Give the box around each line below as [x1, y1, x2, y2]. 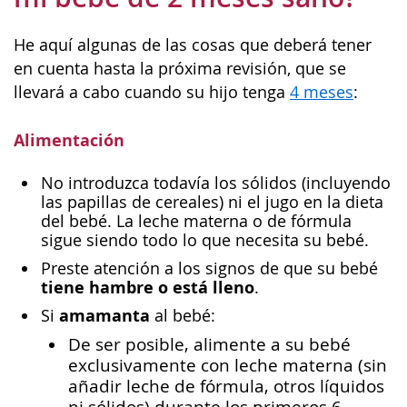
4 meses [290, 81, 353, 103]
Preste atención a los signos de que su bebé [41, 257, 378, 279]
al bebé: [150, 304, 215, 326]
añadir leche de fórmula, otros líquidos [68, 374, 384, 397]
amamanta [59, 303, 150, 326]
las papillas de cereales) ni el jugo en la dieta [41, 191, 383, 213]
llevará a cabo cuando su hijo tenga [14, 81, 290, 103]
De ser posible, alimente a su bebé [68, 333, 351, 355]
